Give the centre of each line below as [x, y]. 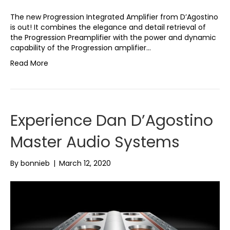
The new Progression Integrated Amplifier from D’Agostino [114, 17]
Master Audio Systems [95, 142]
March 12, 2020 [85, 164]
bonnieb [35, 164]
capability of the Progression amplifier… [81, 48]
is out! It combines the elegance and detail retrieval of [108, 27]
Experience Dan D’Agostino [112, 121]
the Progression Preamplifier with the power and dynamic [113, 38]
